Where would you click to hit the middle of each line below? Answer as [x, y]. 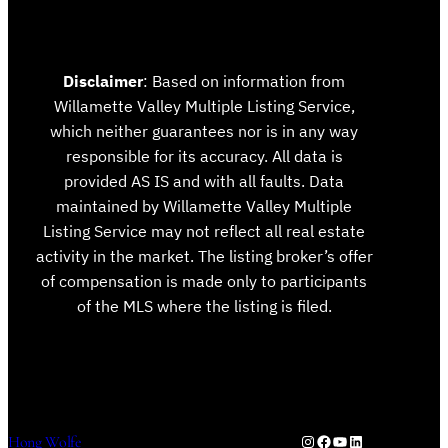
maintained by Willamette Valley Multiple [204, 205]
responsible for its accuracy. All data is [204, 155]
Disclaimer [103, 80]
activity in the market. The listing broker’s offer [204, 255]
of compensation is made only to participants [204, 280]
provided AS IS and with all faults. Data [204, 180]
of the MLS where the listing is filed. [204, 305]
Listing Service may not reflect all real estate [204, 230]
